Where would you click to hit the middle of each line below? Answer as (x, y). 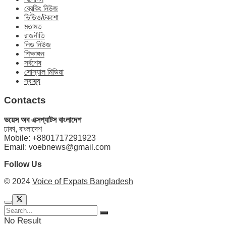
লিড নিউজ (38, 44)
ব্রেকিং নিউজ (41, 8)
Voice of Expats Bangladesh (83, 181)
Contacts (25, 100)
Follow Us (23, 164)
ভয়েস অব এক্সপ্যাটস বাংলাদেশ (43, 120)
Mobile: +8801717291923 (50, 138)
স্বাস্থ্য (32, 81)
